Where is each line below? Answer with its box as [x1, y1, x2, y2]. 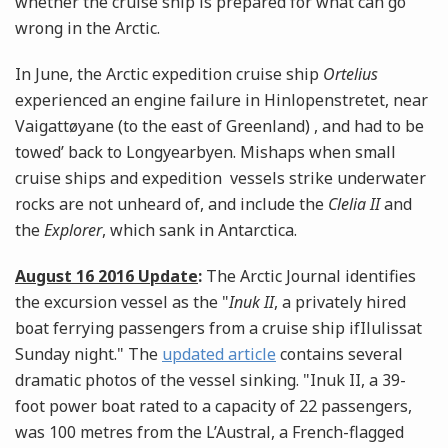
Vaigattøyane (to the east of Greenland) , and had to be [15, 115, 424, 138]
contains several [276, 343, 403, 366]
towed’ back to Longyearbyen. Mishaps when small [15, 141, 396, 164]
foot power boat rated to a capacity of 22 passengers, [15, 395, 412, 418]
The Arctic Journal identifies [202, 265, 416, 288]
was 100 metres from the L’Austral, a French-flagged [15, 421, 404, 444]
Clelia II [328, 193, 380, 216]
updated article [162, 343, 276, 366]
